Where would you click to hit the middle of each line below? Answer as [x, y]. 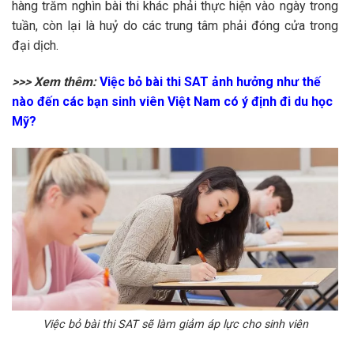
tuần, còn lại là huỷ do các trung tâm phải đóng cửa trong [175, 25]
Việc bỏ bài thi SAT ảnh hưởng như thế [210, 81]
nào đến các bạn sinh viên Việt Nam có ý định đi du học [172, 101]
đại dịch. [35, 45]
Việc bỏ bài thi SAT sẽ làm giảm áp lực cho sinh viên [175, 324]
